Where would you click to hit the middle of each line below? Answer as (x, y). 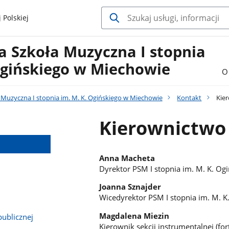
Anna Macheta (127, 158)
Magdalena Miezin (134, 216)
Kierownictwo (163, 128)
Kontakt (189, 97)
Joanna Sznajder (130, 187)
